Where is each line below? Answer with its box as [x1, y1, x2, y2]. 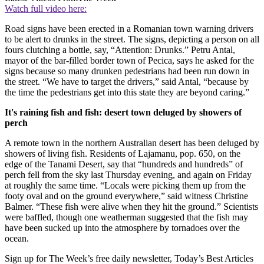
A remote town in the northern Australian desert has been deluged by [5, 138, 259, 148]
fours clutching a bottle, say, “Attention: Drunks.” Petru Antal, [5, 45, 235, 55]
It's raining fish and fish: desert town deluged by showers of [5, 107, 242, 118]
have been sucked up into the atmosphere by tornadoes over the [5, 223, 240, 233]
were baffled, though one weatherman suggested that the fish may [5, 212, 248, 223]
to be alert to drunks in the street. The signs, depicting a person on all [5, 34, 259, 45]
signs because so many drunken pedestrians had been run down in [5, 66, 249, 77]
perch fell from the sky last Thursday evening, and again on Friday [5, 170, 252, 180]
